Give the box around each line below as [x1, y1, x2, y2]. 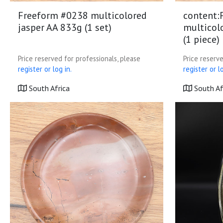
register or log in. [18, 64, 72, 74]
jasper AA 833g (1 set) [18, 21, 111, 34]
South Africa [27, 83, 70, 93]
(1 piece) [183, 33, 220, 46]
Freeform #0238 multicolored [18, 9, 147, 22]
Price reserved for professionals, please [18, 54, 140, 63]
